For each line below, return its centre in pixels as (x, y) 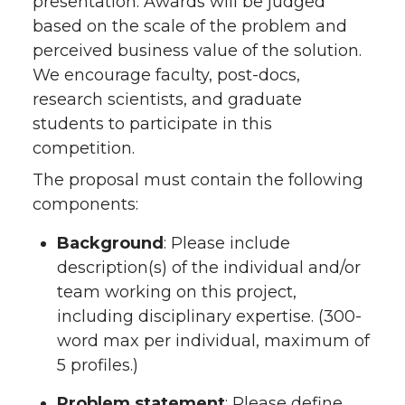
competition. (84, 148)
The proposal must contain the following (198, 179)
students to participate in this (152, 123)
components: (85, 204)
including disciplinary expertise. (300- (209, 316)
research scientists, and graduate (167, 99)
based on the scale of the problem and (190, 26)
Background (110, 243)
